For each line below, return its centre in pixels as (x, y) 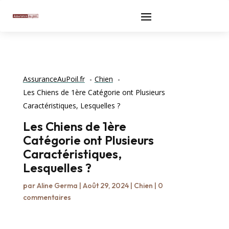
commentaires (47, 197)
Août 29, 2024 (106, 186)
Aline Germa (57, 186)
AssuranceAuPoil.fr (54, 79)
